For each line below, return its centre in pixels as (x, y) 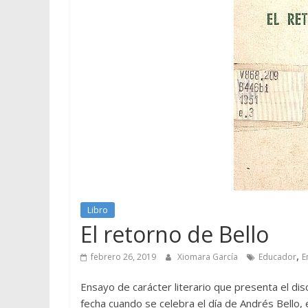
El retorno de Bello (175, 234)
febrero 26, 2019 (123, 256)
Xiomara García (209, 256)
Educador (277, 256)
